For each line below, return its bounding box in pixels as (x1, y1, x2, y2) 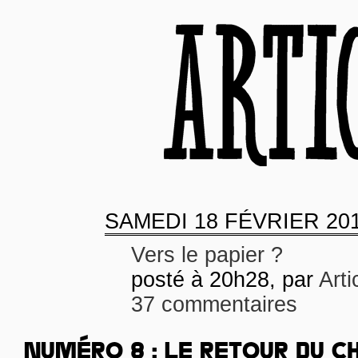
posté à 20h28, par (131, 268, 319, 292)
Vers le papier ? (131, 243, 283, 267)
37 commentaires (131, 292, 297, 316)
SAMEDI (105, 209, 188, 233)
